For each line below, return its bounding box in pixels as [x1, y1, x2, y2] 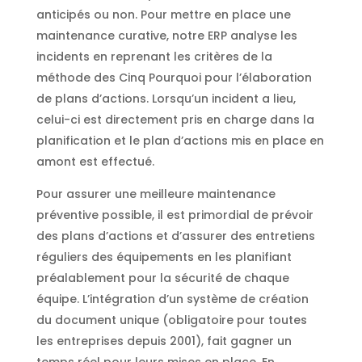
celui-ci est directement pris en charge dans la [36, 112, 314, 128]
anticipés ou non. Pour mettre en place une [36, 6, 291, 23]
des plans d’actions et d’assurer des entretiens [36, 228, 315, 244]
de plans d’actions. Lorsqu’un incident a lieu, [36, 90, 296, 107]
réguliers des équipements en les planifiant [36, 249, 292, 265]
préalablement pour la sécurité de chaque [36, 270, 289, 286]
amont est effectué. [36, 154, 154, 170]
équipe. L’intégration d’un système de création [36, 291, 309, 307]
